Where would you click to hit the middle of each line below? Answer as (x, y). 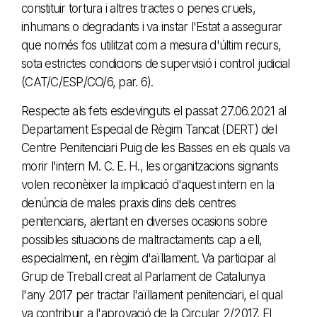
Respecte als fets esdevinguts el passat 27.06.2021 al (154, 111)
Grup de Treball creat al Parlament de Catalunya (143, 276)
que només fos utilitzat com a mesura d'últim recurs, (151, 45)
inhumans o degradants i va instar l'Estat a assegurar (152, 27)
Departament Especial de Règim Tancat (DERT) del (149, 129)
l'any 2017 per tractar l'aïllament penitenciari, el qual (152, 295)
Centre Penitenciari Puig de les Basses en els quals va (156, 148)
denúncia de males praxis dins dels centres (129, 203)
